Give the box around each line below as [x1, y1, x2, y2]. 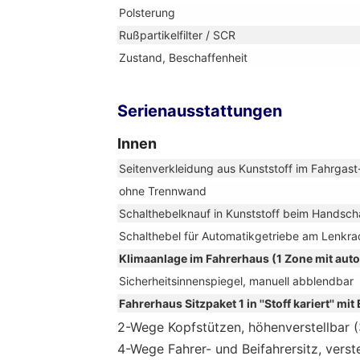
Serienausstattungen [117, 100, 282, 121]
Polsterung [119, 5, 175, 19]
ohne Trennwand [119, 183, 207, 198]
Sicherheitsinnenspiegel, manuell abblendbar [119, 273, 354, 288]
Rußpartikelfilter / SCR [119, 27, 235, 42]
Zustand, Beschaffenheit [119, 50, 247, 64]
